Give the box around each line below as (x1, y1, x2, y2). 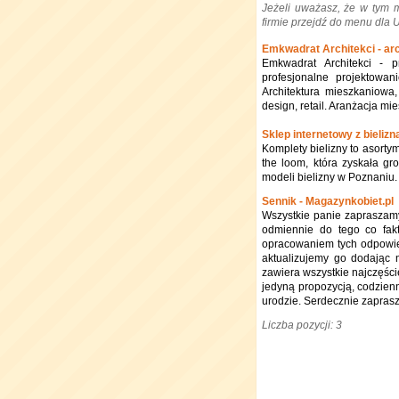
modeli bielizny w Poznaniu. (262, 171, 397, 183)
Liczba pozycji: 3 (262, 319, 342, 331)
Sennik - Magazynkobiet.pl (262, 195, 394, 208)
